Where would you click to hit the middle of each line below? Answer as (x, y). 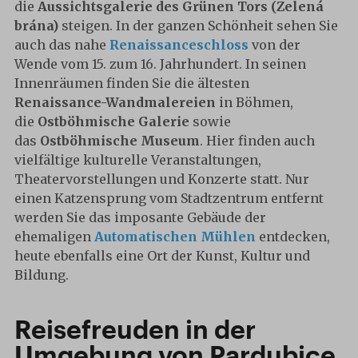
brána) (36, 26)
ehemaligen (54, 237)
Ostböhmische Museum (120, 141)
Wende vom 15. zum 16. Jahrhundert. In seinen (160, 64)
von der (274, 45)
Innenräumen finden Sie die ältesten (132, 83)
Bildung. (42, 275)
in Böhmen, (256, 102)
